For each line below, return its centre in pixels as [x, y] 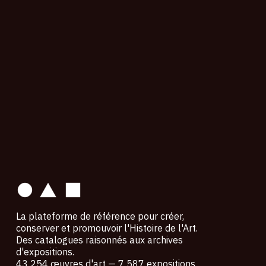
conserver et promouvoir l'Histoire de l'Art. [107, 228]
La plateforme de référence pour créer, [100, 216]
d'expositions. [45, 251]
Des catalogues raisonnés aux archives [99, 240]
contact [36, 147]
